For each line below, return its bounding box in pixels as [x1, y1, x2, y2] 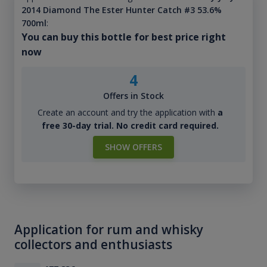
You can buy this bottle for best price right [21, 30, 226, 44]
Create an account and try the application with [37, 107, 218, 119]
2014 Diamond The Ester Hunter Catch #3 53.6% [21, 4, 222, 16]
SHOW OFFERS [105, 141, 162, 153]
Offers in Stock [103, 90, 164, 102]
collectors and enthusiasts [14, 236, 172, 253]
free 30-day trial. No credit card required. [41, 120, 219, 132]
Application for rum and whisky [14, 221, 203, 238]
